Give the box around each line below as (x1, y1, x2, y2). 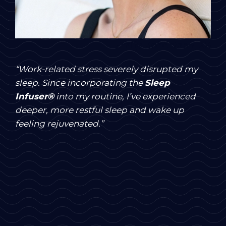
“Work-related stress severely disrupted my (15, 64, 198, 74)
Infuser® (15, 91, 54, 101)
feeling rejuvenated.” (15, 118, 103, 129)
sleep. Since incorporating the (15, 77, 145, 88)
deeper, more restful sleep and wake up (15, 104, 184, 115)
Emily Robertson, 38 (115, 39, 211, 51)
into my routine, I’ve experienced (54, 91, 196, 101)
